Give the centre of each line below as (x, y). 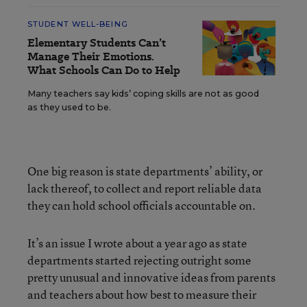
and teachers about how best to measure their (142, 294)
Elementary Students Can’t (97, 43)
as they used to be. (69, 107)
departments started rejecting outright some (139, 260)
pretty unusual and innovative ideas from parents (151, 277)
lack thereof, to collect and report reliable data (145, 188)
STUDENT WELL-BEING (78, 24)
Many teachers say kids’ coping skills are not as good (143, 94)
